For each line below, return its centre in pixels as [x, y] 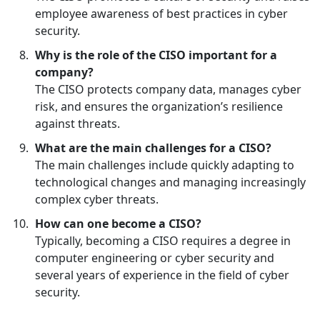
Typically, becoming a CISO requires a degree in [163, 241]
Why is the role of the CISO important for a [156, 55]
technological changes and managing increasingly [170, 182]
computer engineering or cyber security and [155, 258]
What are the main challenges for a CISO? [153, 148]
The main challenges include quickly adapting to [165, 165]
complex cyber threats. [97, 200]
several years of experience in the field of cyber [162, 275]
